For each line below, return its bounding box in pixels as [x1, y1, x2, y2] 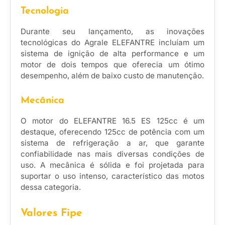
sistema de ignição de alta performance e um [21, 48, 204, 58]
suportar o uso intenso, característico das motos [21, 171, 204, 181]
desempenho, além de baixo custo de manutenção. [21, 70, 204, 80]
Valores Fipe [21, 208, 82, 219]
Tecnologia [21, 6, 69, 16]
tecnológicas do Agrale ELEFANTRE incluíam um [21, 37, 204, 47]
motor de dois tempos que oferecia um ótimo [21, 59, 204, 69]
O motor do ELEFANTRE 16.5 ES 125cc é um [21, 116, 204, 126]
